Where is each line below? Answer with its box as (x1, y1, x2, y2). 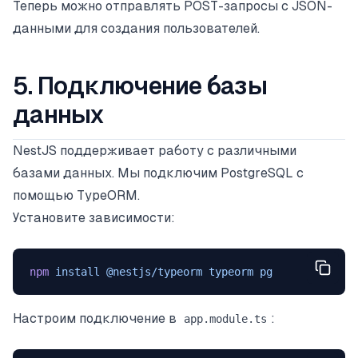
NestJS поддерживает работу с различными (13, 142, 296, 158)
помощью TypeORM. (13, 187, 140, 203)
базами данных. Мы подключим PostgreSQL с (13, 165, 304, 181)
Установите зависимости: (13, 209, 175, 225)
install (48, 265, 100, 278)
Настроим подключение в (13, 310, 180, 326)
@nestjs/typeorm (99, 265, 202, 278)
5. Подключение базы (13, 71, 267, 100)
